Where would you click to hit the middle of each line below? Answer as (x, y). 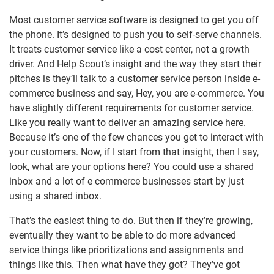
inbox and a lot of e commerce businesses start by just (127, 182)
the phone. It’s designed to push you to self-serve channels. (135, 35)
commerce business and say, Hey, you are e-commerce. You (137, 94)
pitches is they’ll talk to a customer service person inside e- (135, 79)
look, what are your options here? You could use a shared (131, 167)
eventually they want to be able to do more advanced (123, 235)
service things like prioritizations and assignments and (126, 250)
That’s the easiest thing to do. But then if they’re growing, (131, 221)
